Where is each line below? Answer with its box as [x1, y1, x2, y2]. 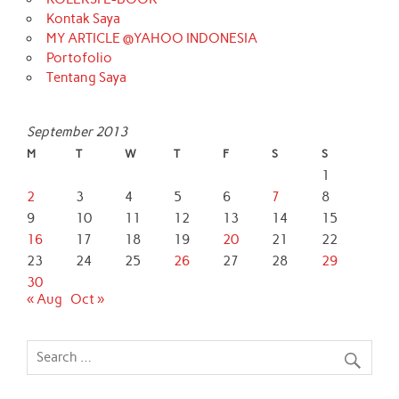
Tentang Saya [45, 69, 126, 85]
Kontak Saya [45, 10, 120, 27]
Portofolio [45, 49, 112, 66]
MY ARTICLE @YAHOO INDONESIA [45, 29, 257, 46]
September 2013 [27, 123, 128, 140]
